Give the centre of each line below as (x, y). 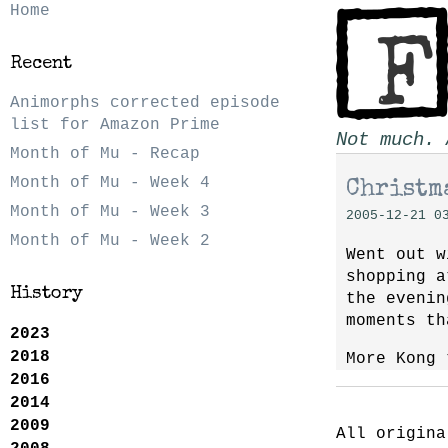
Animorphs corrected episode (145, 103)
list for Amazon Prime (115, 125)
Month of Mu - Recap (105, 154)
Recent (41, 64)
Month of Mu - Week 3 (110, 212)
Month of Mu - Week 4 (110, 183)
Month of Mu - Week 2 (110, 241)
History (46, 294)
